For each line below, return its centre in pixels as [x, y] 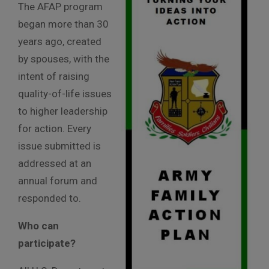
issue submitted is [59, 146]
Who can [38, 225]
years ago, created [60, 41]
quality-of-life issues [65, 93]
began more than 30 [63, 24]
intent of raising [54, 76]
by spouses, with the [64, 59]
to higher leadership [63, 111]
